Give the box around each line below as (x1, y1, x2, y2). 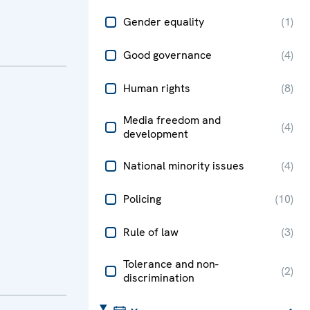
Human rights (123, 80, 190, 95)
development (123, 126, 188, 141)
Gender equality (123, 14, 204, 29)
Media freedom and (123, 112, 221, 127)
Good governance (123, 47, 212, 62)
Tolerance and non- (123, 256, 219, 271)
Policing (123, 191, 161, 206)
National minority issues (123, 158, 244, 173)
